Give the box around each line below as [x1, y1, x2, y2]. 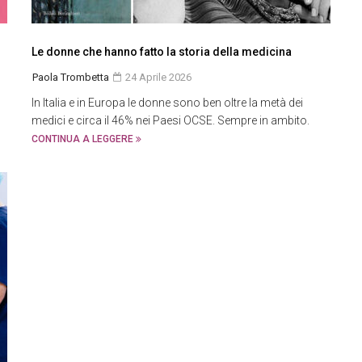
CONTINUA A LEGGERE [32, 133, 136, 145]
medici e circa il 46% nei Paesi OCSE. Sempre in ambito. [32, 114, 309, 127]
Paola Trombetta [32, 71, 109, 83]
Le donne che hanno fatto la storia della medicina [32, 45, 292, 58]
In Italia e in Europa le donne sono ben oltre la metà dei [32, 96, 303, 109]
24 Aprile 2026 [123, 71, 192, 83]
